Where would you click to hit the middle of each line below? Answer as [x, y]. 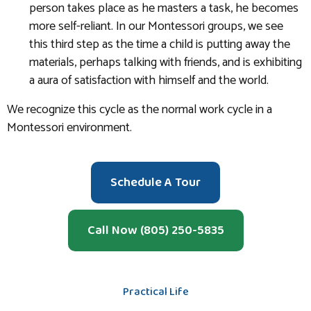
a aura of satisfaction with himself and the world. [149, 81]
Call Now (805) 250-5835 [155, 231]
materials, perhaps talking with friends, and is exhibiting [166, 63]
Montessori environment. [69, 128]
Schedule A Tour [155, 183]
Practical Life [155, 292]
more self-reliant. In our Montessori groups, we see [156, 27]
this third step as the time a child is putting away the [160, 45]
